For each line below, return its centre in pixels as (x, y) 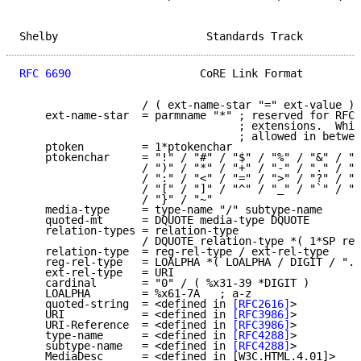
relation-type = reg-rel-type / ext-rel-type (174, 252)
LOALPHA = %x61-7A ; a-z (135, 294)
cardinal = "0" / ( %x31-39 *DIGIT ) (164, 283)
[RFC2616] (261, 304)
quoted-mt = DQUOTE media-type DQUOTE (164, 220)
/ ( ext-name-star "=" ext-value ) (187, 105)
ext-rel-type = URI (97, 273)
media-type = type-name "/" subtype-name (171, 210)
